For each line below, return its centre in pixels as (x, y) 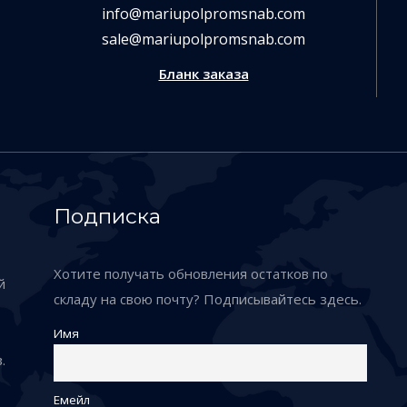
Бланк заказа (203, 73)
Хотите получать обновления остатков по (191, 273)
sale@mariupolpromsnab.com (203, 39)
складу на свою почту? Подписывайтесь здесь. (208, 298)
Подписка (107, 216)
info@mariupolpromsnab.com (203, 13)
